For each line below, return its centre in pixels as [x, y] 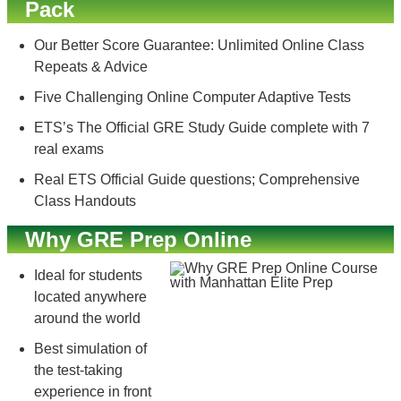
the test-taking [78, 370]
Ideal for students [88, 275]
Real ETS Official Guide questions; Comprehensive [197, 179]
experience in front [93, 392]
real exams [69, 149]
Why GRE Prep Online [138, 239]
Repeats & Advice [91, 67]
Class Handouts [85, 201]
